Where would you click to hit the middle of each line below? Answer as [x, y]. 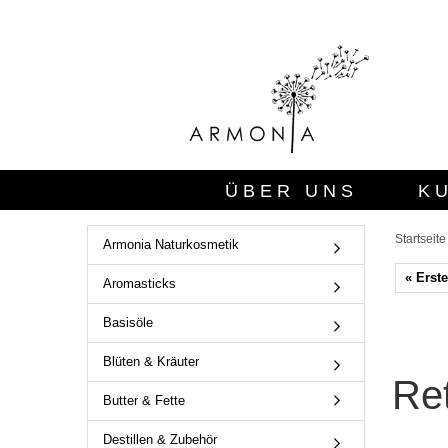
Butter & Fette [144, 400]
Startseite [420, 239]
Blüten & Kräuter [151, 361]
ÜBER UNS [291, 191]
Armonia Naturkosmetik [171, 244]
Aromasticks [139, 283]
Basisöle [128, 322]
